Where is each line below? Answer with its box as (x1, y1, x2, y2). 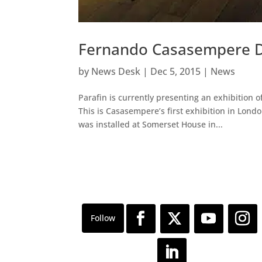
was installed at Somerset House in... (78, 119, 223, 130)
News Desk (91, 65, 141, 78)
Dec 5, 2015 (150, 65, 201, 78)
